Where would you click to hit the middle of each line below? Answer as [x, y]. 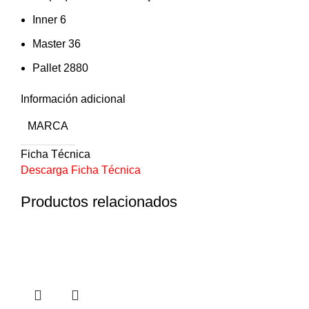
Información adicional [73, 99]
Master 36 [57, 44]
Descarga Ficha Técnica [81, 170]
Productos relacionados [99, 202]
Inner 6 [49, 20]
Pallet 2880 [60, 68]
